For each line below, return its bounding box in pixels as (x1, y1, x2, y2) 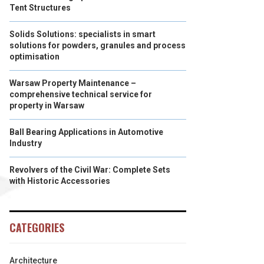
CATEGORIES (9, 220, 64, 235)
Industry (9, 138, 42, 148)
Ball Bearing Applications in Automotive (9, 127, 163, 137)
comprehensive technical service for (9, 90, 152, 99)
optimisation (9, 52, 60, 61)
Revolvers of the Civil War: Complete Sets (9, 165, 170, 174)
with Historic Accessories (9, 176, 110, 186)
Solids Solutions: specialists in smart (9, 29, 156, 39)
